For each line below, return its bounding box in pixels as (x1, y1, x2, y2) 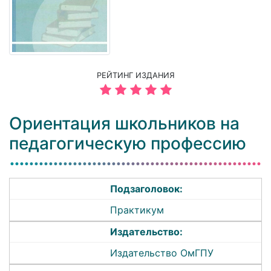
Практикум (110, 203, 165, 216)
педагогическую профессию (9, 133, 246, 154)
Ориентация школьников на (9, 113, 240, 134)
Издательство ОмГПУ (110, 247, 214, 260)
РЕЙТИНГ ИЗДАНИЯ (96, 71, 175, 80)
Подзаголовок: (110, 183, 183, 195)
